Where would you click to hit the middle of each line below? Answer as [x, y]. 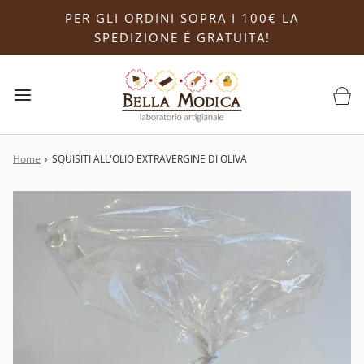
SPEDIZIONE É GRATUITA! [182, 37]
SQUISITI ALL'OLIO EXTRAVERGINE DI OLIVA [149, 159]
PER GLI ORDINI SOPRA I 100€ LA [182, 18]
